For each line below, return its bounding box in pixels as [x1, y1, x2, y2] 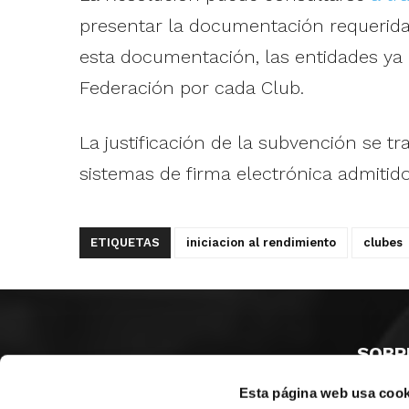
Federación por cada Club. [79, 76, 304, 99]
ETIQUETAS [89, 235, 160, 249]
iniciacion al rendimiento [185, 235, 336, 249]
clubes [362, 235, 403, 249]
